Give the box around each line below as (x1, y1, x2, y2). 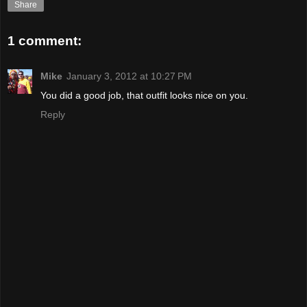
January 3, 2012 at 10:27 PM (66, 70, 192, 82)
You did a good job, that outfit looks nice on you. (40, 89, 248, 101)
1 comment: (8, 33, 82, 48)
